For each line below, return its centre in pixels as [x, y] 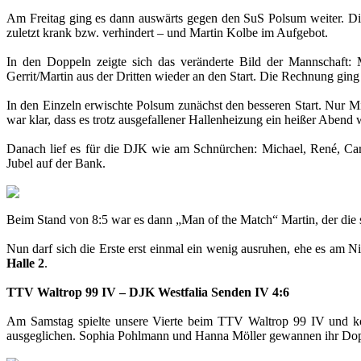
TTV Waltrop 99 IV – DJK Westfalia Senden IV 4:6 [148, 292]
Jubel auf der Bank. [56, 163]
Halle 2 [25, 263]
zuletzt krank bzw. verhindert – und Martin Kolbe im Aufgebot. [167, 32]
